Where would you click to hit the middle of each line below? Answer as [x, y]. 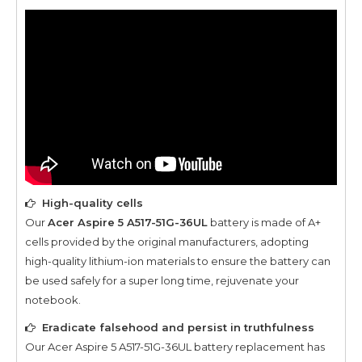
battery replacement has [258, 346]
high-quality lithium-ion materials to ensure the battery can [178, 261]
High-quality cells [93, 202]
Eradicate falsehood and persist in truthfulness [178, 327]
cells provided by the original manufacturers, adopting [167, 241]
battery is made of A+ [264, 222]
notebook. [53, 299]
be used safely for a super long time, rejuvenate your [162, 280]
